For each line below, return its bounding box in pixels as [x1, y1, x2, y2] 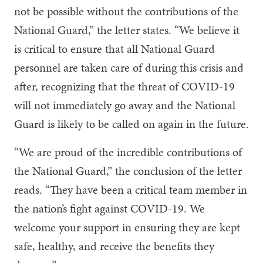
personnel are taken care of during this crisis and [14, 59, 244, 76]
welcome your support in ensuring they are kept [14, 218, 240, 235]
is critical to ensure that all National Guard [14, 40, 215, 57]
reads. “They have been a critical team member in [14, 181, 247, 198]
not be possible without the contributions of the [14, 2, 238, 19]
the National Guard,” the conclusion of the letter [14, 162, 242, 179]
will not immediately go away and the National [14, 96, 235, 113]
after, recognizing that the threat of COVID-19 [14, 77, 235, 95]
